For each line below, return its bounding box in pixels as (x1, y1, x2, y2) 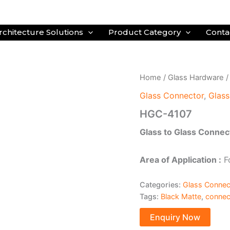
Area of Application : (140, 154, 221, 165)
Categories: (140, 180, 183, 189)
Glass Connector (140, 90, 204, 101)
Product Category (108, 27, 181, 37)
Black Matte (161, 191, 201, 201)
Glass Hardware (168, 73, 224, 82)
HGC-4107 (140, 107, 192, 120)
